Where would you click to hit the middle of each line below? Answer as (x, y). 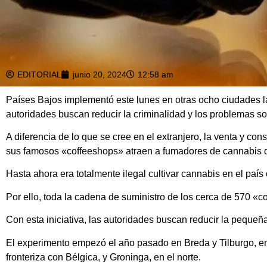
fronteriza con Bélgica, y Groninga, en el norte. (103, 257)
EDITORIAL (39, 74)
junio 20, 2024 (100, 74)
